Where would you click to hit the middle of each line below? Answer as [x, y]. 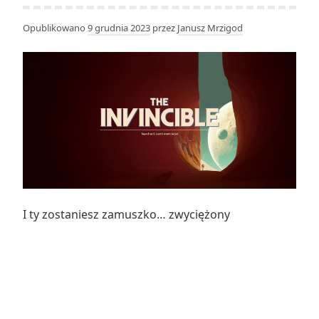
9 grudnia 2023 [119, 27]
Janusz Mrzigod [210, 27]
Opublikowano [55, 27]
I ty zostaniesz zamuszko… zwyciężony [126, 214]
